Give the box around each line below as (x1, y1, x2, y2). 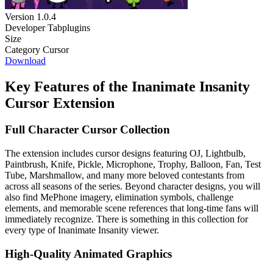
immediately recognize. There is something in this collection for (5, 214, 248, 225)
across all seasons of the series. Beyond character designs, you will (5, 181, 260, 192)
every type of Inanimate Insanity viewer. (5, 225, 159, 236)
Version (5, 11, 34, 22)
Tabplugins (48, 22, 90, 33)
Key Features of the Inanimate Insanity (5, 78, 250, 94)
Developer (5, 22, 45, 33)
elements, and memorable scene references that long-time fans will (5, 203, 258, 214)
